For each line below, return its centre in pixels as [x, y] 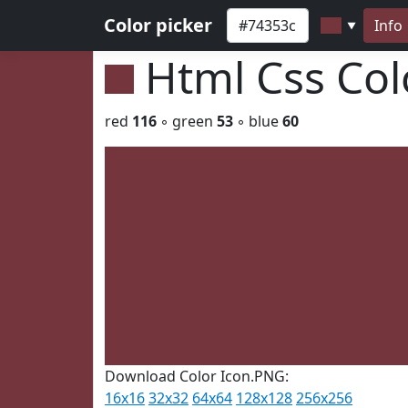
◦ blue [258, 121]
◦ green [187, 121]
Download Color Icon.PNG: [197, 376]
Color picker [158, 25]
